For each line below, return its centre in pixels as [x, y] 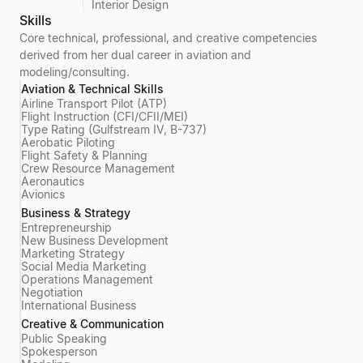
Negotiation [52, 292]
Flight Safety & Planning [84, 155]
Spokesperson [59, 351]
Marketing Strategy [73, 253]
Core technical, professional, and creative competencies [168, 38]
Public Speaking [64, 338]
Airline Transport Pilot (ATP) [94, 103]
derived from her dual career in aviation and [135, 55]
